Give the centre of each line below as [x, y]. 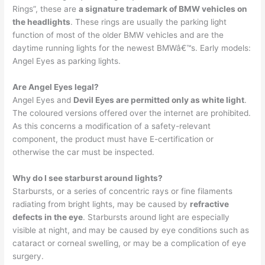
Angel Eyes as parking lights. [67, 61]
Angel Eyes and [43, 100]
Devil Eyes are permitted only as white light [159, 100]
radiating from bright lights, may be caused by [101, 204]
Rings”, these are [46, 9]
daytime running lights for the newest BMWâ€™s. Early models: [132, 48]
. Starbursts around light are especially [156, 217]
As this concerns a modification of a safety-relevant [112, 126]
